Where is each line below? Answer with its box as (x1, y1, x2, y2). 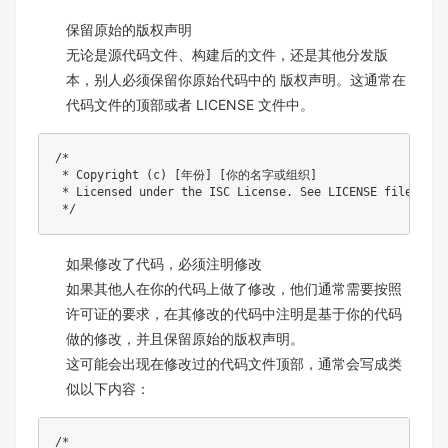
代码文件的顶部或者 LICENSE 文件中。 (66, 95, 314, 113)
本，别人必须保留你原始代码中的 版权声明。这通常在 (66, 70, 406, 88)
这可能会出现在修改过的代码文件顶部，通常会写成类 (66, 354, 402, 372)
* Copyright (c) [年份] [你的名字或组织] (55, 167, 317, 182)
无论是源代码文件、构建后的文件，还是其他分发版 (66, 45, 388, 63)
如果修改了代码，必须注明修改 (66, 254, 262, 272)
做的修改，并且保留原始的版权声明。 (66, 329, 304, 347)
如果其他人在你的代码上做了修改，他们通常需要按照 (66, 279, 402, 297)
